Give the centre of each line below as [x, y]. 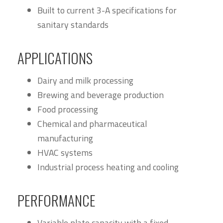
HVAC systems [65, 153]
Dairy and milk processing [85, 81]
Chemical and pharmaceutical [92, 124]
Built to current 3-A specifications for [107, 10]
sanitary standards [73, 25]
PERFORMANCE [56, 200]
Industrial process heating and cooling [108, 167]
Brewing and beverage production [101, 95]
